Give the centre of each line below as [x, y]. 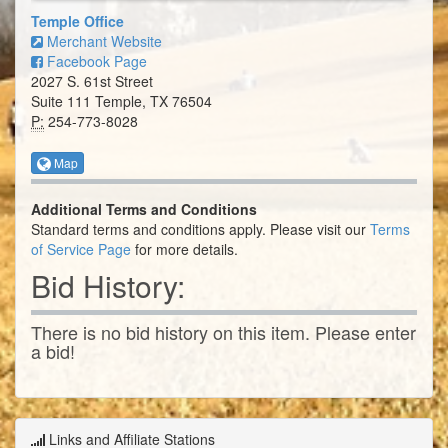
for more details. [184, 249]
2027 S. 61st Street [92, 81]
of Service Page [81, 249]
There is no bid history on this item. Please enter [223, 332]
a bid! [53, 351]
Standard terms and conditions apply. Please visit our [200, 229]
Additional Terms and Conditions [144, 209]
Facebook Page [95, 61]
